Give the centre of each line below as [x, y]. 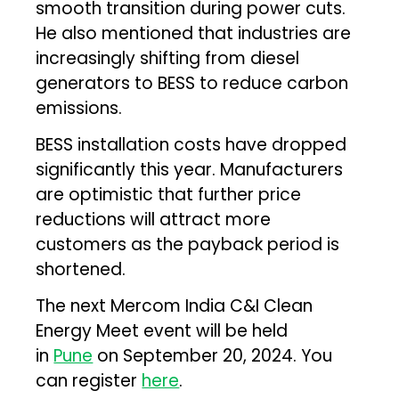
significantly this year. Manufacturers [190, 169]
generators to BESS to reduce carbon [192, 83]
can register [89, 380]
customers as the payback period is [188, 244]
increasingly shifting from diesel [168, 58]
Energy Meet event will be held [162, 330]
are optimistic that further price [169, 194]
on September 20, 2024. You [213, 355]
